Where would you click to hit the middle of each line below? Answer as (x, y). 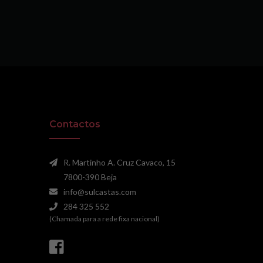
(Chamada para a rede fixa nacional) (104, 219)
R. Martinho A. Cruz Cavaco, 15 (119, 162)
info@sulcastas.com (100, 192)
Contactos (75, 124)
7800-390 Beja (90, 177)
